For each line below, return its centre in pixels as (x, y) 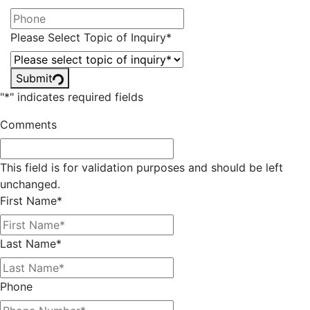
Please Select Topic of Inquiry (88, 37)
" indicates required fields (76, 97)
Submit (34, 78)
